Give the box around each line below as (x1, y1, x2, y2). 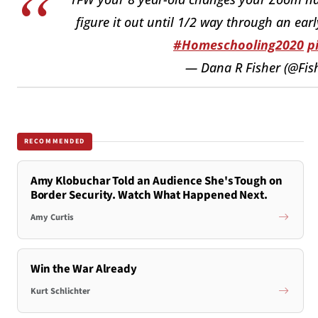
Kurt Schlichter (30, 285, 90, 298)
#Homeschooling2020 (173, 36, 304, 54)
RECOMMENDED (23, 136, 86, 147)
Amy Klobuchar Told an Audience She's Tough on (30, 172, 283, 190)
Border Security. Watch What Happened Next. (30, 186, 268, 204)
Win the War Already (30, 260, 137, 278)
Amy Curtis (30, 211, 74, 224)
